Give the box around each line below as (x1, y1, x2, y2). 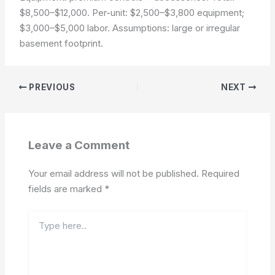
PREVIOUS (26, 82, 76, 92)
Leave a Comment (28, 137, 130, 152)
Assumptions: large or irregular (112, 21, 241, 34)
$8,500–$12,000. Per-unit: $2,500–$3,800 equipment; (20, 6, 245, 18)
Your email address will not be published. (28, 168, 199, 180)
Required (201, 168, 239, 180)
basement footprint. (20, 37, 104, 49)
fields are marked (28, 183, 104, 195)
